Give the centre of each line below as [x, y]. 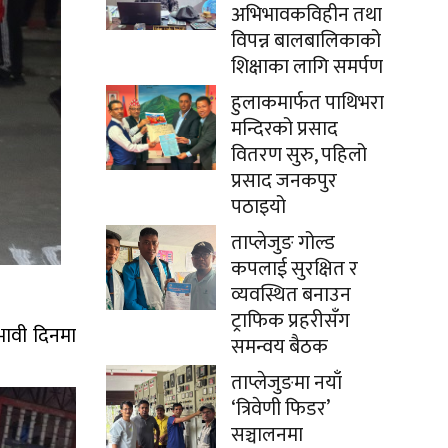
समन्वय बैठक [279, 347]
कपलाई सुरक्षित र [294, 269]
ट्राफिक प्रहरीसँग [290, 321]
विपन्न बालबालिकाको [306, 41]
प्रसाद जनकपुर [284, 181]
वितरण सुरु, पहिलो [299, 155]
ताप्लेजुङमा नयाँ [286, 383]
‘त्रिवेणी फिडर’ [280, 409]
